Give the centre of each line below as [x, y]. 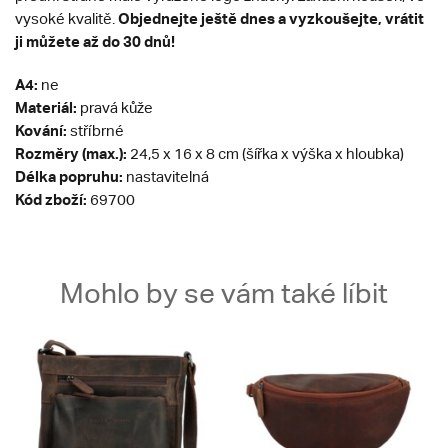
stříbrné [97, 131]
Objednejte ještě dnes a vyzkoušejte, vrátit [271, 18]
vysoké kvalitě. [66, 19]
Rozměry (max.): [71, 153]
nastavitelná [167, 177]
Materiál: [46, 107]
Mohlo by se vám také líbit [224, 293]
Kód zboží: [51, 199]
